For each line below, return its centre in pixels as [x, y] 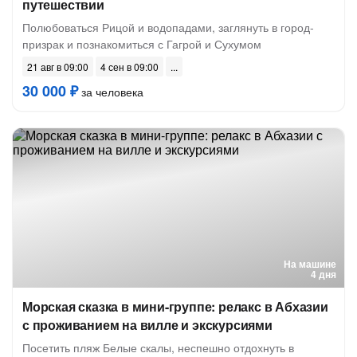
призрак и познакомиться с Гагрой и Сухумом [142, 44]
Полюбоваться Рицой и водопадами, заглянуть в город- [168, 27]
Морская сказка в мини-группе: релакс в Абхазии [175, 306]
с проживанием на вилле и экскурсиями [147, 325]
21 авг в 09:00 [58, 67]
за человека [111, 92]
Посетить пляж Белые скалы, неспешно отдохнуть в [158, 347]
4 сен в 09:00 [129, 67]
